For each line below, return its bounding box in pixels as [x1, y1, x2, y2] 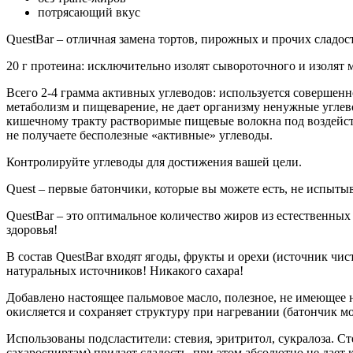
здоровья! [6, 222, 58, 236]
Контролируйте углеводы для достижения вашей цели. [6, 154, 302, 169]
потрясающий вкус [38, 5, 140, 19]
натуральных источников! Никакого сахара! [6, 263, 243, 277]
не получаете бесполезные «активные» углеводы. [6, 128, 273, 142]
